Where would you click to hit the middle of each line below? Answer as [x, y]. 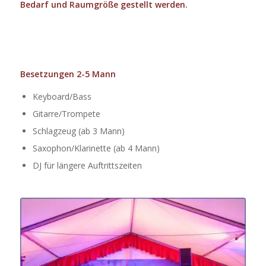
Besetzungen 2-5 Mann [68, 74]
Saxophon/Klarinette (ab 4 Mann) [96, 148]
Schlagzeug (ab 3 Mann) [78, 131]
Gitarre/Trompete [66, 113]
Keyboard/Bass [62, 96]
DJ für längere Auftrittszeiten [87, 165]
